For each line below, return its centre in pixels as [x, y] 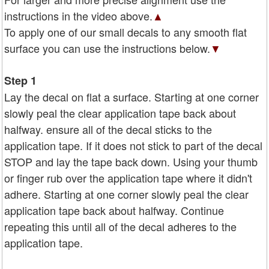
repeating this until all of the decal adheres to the [120, 227]
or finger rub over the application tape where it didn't [128, 178]
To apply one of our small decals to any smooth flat [125, 32]
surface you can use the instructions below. [107, 48]
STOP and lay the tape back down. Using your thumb [131, 162]
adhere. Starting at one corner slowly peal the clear [126, 194]
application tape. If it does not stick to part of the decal [133, 146]
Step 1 [20, 81]
